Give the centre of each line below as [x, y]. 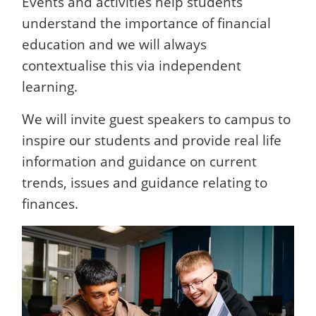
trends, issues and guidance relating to [145, 183]
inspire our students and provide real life [152, 140]
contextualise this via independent [132, 66]
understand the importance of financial [146, 23]
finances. [50, 204]
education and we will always [114, 44]
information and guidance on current [139, 162]
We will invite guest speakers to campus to [156, 119]
